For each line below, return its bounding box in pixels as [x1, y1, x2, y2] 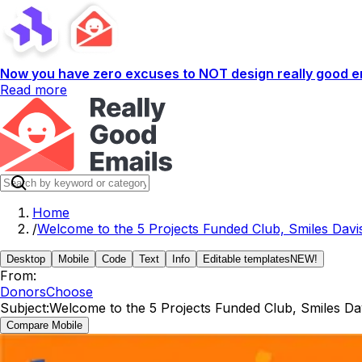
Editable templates [203, 253, 290, 265]
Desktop [6, 253, 45, 265]
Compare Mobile [6, 319, 82, 331]
